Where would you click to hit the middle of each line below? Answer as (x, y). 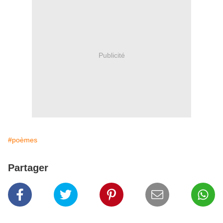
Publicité (111, 55)
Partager (28, 168)
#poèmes (23, 140)
